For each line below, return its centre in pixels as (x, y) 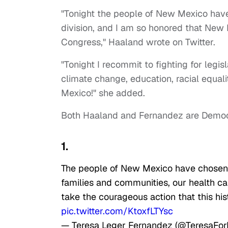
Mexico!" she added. (103, 93)
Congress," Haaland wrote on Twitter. (138, 42)
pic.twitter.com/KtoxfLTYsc (117, 211)
